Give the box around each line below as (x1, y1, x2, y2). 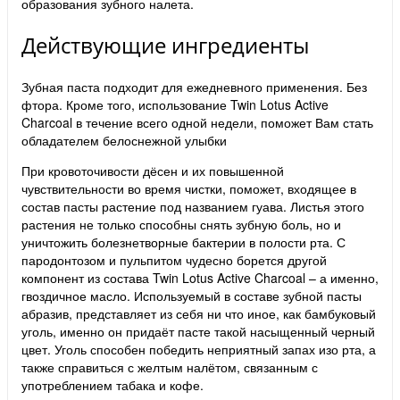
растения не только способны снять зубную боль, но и (21, 214, 341, 233)
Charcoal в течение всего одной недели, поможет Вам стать (21, 112, 373, 131)
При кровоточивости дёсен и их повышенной (21, 161, 284, 179)
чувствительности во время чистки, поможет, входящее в (21, 179, 356, 197)
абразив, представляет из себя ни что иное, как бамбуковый (21, 304, 376, 322)
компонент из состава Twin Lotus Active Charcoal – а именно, (21, 268, 379, 287)
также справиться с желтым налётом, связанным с (21, 357, 318, 376)
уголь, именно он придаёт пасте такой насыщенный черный (21, 321, 375, 340)
